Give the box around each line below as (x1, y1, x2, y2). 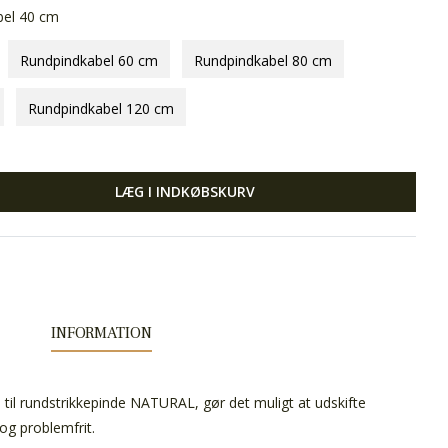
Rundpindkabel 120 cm (28, 98, 174, 118)
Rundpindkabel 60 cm (20, 50, 158, 70)
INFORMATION (50, 322, 152, 343)
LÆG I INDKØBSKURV (115, 181, 255, 201)
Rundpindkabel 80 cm (194, 50, 332, 70)
